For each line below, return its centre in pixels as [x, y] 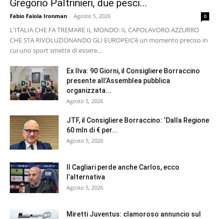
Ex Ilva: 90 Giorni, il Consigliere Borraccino [133, 71]
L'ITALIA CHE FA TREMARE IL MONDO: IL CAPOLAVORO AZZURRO [104, 30]
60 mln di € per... [92, 130]
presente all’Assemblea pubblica [118, 81]
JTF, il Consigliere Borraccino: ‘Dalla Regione [138, 120]
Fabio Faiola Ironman [38, 16]
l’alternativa [86, 177]
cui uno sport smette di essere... [56, 51]
